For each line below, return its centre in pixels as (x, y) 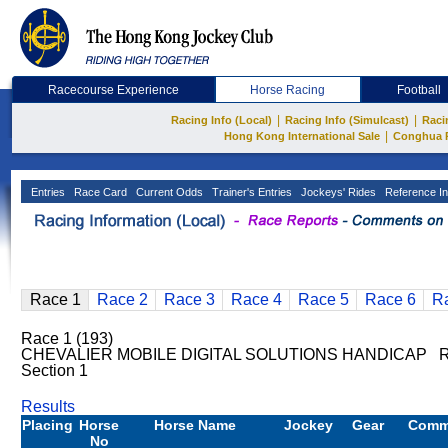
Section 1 (54, 370)
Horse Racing (288, 90)
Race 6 (390, 299)
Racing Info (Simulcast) (347, 120)
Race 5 (323, 299)
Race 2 (122, 299)
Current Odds (168, 192)
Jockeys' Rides (337, 192)
